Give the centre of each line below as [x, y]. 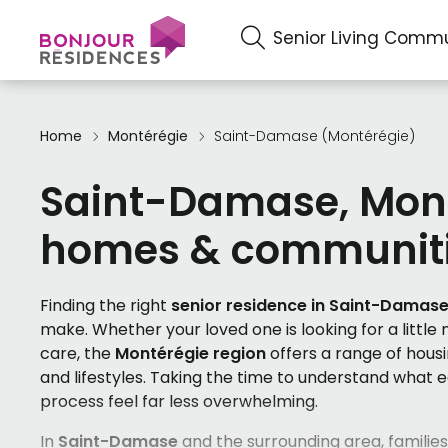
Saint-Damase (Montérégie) [314, 136]
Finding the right [105, 306]
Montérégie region [190, 354]
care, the [77, 354]
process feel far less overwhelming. [179, 402]
